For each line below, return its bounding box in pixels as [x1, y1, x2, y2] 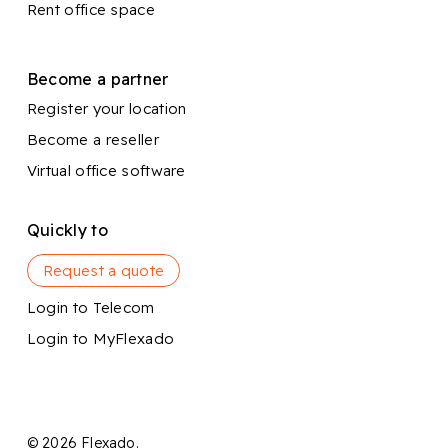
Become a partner [26, 69, 169, 90]
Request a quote [42, 261, 165, 281]
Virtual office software [26, 161, 186, 181]
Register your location [26, 99, 187, 119]
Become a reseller [26, 130, 159, 150]
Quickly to [26, 220, 108, 241]
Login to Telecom [26, 298, 155, 318]
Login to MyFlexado [26, 329, 175, 349]
